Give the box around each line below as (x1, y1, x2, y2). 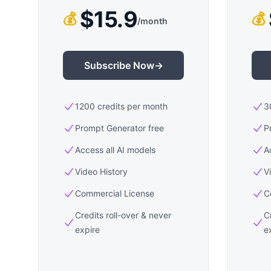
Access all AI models (75, 145, 155, 155)
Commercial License (75, 188, 154, 198)
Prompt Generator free (75, 123, 164, 133)
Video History (75, 166, 128, 177)
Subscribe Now (83, 59, 154, 71)
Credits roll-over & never (75, 210, 171, 220)
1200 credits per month (75, 101, 168, 111)
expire (75, 224, 100, 235)
